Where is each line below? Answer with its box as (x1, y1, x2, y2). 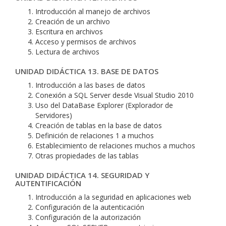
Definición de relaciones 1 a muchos (35, 131, 154, 140)
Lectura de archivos (35, 47, 99, 56)
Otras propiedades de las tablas (35, 151, 139, 160)
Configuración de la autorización (35, 212, 141, 222)
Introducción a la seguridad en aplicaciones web (35, 192, 191, 202)
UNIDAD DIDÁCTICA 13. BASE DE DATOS (15, 66, 158, 76)
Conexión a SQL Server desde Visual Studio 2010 (35, 90, 194, 100)
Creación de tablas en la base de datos (35, 121, 162, 130)
